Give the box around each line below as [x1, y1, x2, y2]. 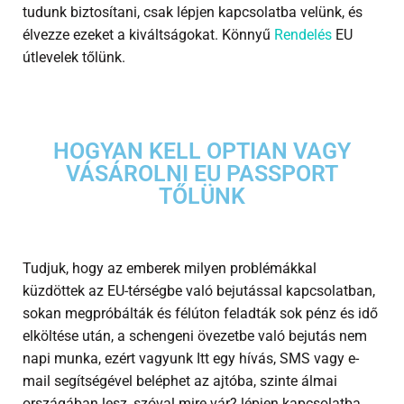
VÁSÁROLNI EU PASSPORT [66, 160, 338, 187]
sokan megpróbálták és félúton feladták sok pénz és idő [23, 304, 378, 322]
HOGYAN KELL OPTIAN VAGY [53, 137, 351, 164]
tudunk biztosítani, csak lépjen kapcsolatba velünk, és [23, 3, 363, 21]
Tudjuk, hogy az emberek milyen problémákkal [23, 259, 317, 277]
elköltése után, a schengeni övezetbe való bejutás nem [23, 326, 367, 344]
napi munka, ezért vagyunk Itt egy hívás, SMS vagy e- [23, 349, 359, 367]
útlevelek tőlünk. [23, 48, 125, 66]
